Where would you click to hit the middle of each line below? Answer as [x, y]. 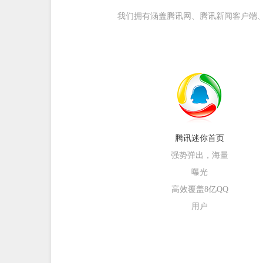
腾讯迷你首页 [200, 138]
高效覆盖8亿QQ [200, 189]
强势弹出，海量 [200, 155]
